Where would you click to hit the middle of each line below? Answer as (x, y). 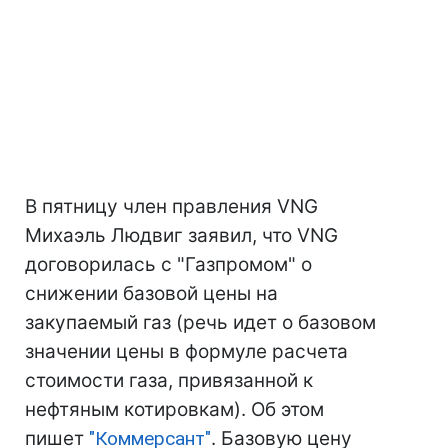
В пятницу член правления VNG (171, 206)
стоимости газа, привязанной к (169, 380)
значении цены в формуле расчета (186, 351)
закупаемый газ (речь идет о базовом (200, 322)
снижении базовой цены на (151, 293)
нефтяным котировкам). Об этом (174, 409)
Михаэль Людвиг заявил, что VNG (181, 235)
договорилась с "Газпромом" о (168, 264)
